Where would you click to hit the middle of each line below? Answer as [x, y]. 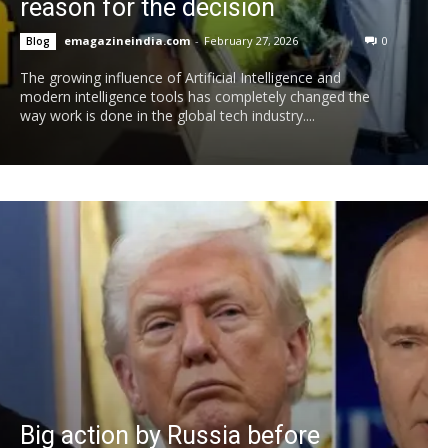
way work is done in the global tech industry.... [167, 115]
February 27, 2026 [251, 40]
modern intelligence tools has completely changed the [195, 96]
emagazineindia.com [127, 40]
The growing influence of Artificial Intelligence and [180, 77]
